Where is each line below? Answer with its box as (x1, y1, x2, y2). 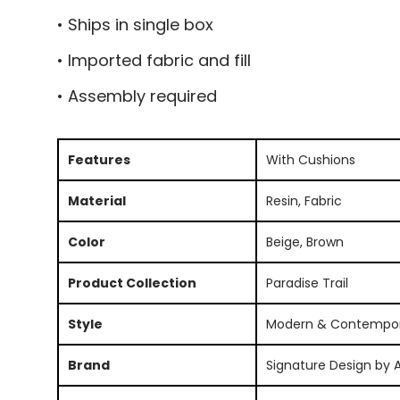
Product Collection (67, 273, 196, 292)
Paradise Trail (265, 273, 348, 292)
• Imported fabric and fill (56, 48, 251, 71)
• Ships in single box (56, 12, 213, 36)
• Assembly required (56, 84, 217, 107)
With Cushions (265, 150, 355, 169)
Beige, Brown (265, 232, 344, 251)
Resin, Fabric (265, 191, 342, 210)
